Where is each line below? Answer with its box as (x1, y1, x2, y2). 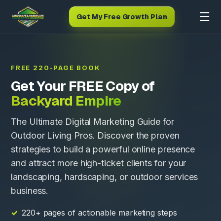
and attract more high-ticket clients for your (11, 158, 186, 168)
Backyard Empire (11, 92, 121, 110)
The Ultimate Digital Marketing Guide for (11, 116, 174, 127)
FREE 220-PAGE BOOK (11, 64, 101, 72)
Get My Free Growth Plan (76, 12, 167, 21)
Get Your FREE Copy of (11, 77, 155, 95)
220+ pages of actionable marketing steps (21, 208, 177, 218)
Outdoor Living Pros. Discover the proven (11, 130, 180, 141)
